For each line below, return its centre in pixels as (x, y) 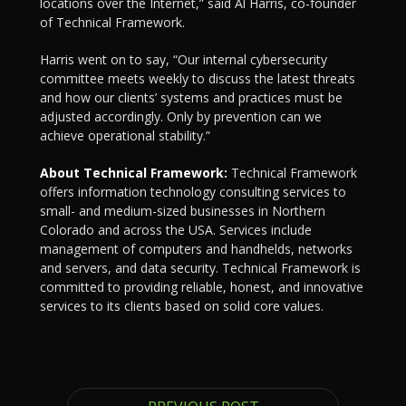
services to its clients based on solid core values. (182, 306)
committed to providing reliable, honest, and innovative (202, 287)
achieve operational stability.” (125, 135)
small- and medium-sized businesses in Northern (183, 211)
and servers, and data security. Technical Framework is (200, 268)
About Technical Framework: (134, 173)
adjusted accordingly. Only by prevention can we (181, 116)
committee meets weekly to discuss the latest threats (198, 78)
